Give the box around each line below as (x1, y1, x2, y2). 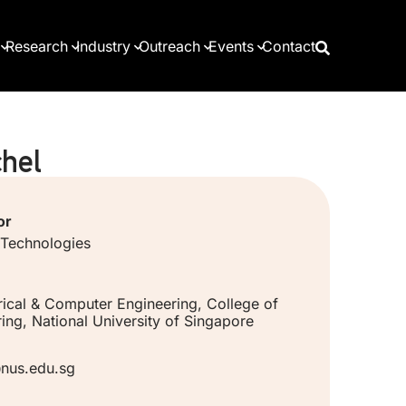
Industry (76, 36, 130, 55)
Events (208, 36, 254, 55)
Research (5, 36, 68, 55)
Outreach (139, 36, 200, 55)
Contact (262, 36, 315, 55)
